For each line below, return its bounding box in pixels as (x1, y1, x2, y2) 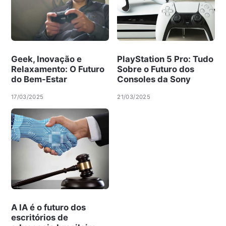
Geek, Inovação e (11, 53, 82, 64)
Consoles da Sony (117, 74, 191, 84)
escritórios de (11, 212, 68, 223)
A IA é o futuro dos (11, 202, 86, 213)
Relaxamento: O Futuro (11, 64, 104, 74)
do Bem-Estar (11, 74, 67, 84)
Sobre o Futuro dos (117, 64, 195, 74)
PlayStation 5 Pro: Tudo (117, 53, 214, 64)
